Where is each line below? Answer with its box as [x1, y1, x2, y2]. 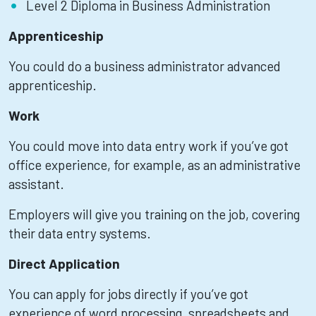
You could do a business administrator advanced [8, 58, 281, 74]
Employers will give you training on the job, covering [8, 206, 300, 222]
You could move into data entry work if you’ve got [8, 138, 288, 154]
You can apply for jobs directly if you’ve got [8, 286, 248, 302]
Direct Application [8, 255, 120, 272]
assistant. [8, 176, 64, 192]
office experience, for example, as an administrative [8, 157, 300, 173]
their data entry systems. [8, 225, 151, 241]
